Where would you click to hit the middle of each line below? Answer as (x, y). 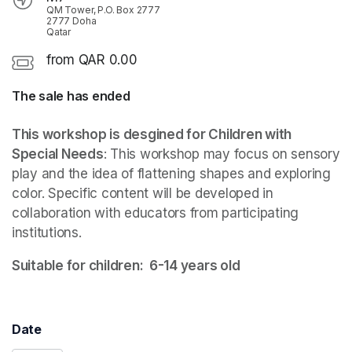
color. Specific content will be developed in (143, 194)
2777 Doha (71, 21)
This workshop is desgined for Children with (152, 135)
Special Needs (58, 154)
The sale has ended (71, 96)
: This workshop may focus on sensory (222, 154)
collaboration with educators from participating (156, 213)
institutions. (47, 233)
